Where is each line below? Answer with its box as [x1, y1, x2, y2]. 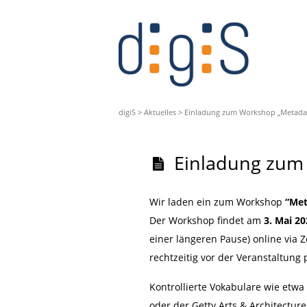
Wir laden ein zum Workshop [149, 195, 285, 208]
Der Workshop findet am [149, 214, 264, 227]
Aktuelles [144, 107, 176, 117]
